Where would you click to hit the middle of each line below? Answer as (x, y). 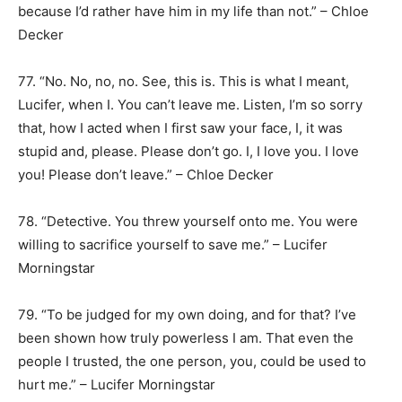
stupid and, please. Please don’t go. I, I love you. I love (188, 151)
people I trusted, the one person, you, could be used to (192, 361)
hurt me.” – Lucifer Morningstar (117, 385)
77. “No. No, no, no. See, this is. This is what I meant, (184, 81)
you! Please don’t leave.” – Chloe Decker (146, 175)
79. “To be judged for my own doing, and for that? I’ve (187, 315)
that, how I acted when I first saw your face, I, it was (180, 128)
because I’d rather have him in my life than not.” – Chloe (193, 11)
